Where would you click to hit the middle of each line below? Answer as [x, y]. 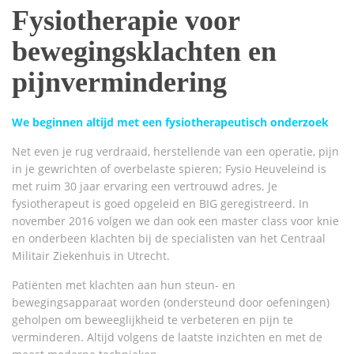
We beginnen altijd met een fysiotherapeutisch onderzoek [170, 122]
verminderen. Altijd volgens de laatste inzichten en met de [167, 337]
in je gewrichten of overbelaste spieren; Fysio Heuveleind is [169, 169]
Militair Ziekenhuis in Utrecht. [91, 256]
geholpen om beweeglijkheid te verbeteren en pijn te [153, 320]
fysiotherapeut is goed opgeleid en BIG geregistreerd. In [160, 203]
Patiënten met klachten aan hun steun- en [124, 285]
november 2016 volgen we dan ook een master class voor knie [175, 221]
